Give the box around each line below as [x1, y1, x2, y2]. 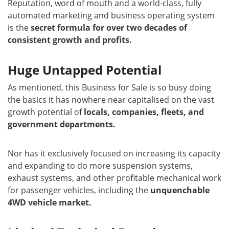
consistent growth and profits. [8, 34, 132, 46]
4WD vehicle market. [8, 197, 91, 209]
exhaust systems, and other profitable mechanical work [8, 172, 221, 184]
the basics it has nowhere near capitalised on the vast [8, 94, 214, 106]
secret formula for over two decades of [29, 22, 187, 34]
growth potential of [8, 106, 84, 118]
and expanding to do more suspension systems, [8, 160, 193, 172]
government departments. [8, 119, 116, 130]
